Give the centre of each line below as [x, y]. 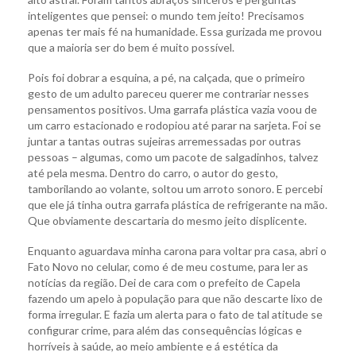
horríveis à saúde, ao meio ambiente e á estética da [153, 346]
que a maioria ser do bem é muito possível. [131, 48]
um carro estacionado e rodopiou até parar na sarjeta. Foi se [174, 126]
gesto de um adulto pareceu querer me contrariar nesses [168, 94]
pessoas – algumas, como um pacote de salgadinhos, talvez [173, 157]
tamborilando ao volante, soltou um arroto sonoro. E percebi [175, 189]
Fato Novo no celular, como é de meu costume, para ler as [168, 267]
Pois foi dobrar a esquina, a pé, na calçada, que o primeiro [166, 78]
